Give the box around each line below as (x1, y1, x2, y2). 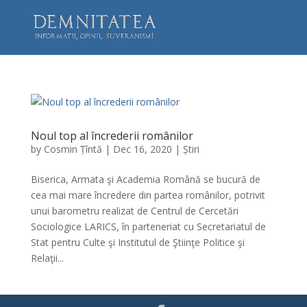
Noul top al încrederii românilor (30, 128, 193, 143)
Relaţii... (30, 251, 64, 265)
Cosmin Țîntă (43, 143, 102, 156)
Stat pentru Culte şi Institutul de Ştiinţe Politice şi (30, 236, 245, 249)
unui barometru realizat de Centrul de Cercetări (30, 204, 238, 217)
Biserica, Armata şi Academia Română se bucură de (30, 173, 260, 186)
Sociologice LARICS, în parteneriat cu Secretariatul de (30, 220, 266, 233)
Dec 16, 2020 (112, 143, 172, 156)
